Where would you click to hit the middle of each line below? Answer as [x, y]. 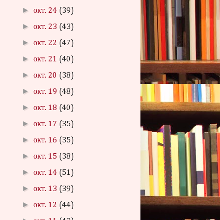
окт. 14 [46, 173]
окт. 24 [46, 11]
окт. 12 [46, 205]
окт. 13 [46, 189]
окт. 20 [46, 76]
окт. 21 [46, 59]
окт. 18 [46, 108]
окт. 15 [46, 157]
